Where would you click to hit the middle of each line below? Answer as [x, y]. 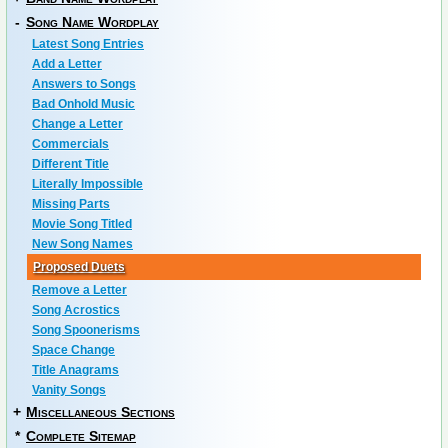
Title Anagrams [75, 370]
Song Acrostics [76, 310]
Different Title [70, 164]
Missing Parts [71, 204]
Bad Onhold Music [83, 104]
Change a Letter [77, 124]
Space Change [73, 350]
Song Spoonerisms [86, 330]
